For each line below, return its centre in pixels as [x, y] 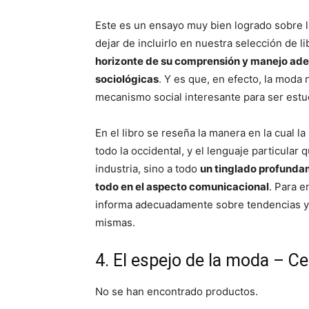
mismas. [115, 222]
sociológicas [127, 79]
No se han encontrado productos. [177, 291]
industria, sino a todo [148, 169]
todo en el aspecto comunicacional [182, 187]
